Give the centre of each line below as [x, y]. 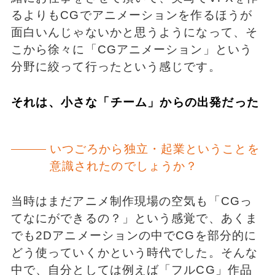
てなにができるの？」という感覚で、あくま [134, 218]
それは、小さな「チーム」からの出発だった [135, 103]
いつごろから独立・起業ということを [154, 149]
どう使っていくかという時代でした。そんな [134, 252]
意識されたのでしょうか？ [124, 166]
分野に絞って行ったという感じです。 [116, 67]
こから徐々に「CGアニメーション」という [131, 50]
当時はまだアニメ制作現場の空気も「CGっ [131, 201]
